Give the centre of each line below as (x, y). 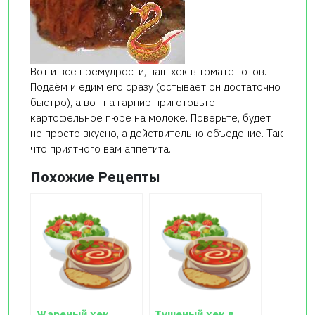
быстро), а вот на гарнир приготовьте (123, 103)
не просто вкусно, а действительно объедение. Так (157, 134)
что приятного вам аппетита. (101, 149)
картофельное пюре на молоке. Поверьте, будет (150, 118)
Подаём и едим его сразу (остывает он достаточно (155, 87)
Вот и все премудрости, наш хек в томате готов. (148, 72)
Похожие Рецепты (95, 177)
